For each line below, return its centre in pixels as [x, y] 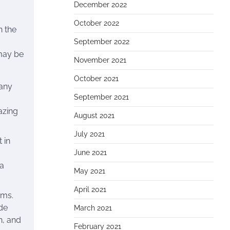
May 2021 [90, 171]
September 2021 [101, 97]
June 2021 [90, 152]
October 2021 [96, 79]
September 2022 [102, 42]
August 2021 [94, 116]
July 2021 [89, 134]
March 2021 [93, 208]
